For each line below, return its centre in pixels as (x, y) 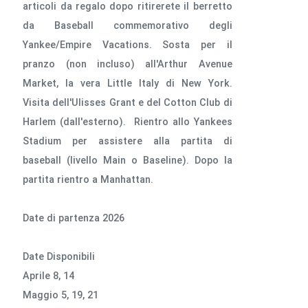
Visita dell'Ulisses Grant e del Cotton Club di (128, 102)
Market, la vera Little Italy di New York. (128, 83)
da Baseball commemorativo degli (128, 25)
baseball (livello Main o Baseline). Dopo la (128, 160)
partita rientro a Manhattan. (88, 179)
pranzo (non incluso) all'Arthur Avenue (128, 64)
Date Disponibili (59, 256)
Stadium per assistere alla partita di (128, 141)
